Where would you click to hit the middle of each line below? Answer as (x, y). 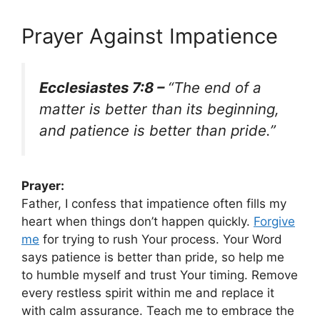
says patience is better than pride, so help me (153, 257)
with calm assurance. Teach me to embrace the (158, 311)
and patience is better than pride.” (157, 130)
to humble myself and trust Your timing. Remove (160, 275)
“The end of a (215, 87)
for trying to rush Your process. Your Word (161, 240)
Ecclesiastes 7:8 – (104, 87)
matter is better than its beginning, (159, 109)
